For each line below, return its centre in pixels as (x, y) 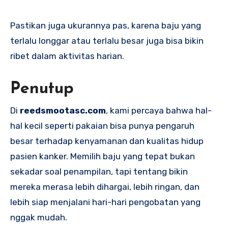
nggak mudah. (39, 217)
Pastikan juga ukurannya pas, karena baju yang (106, 25)
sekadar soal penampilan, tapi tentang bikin (99, 171)
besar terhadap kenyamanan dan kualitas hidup (107, 141)
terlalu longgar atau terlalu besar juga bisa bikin (107, 40)
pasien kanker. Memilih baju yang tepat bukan (103, 156)
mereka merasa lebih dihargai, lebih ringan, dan (105, 187)
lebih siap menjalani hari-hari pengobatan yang (105, 202)
